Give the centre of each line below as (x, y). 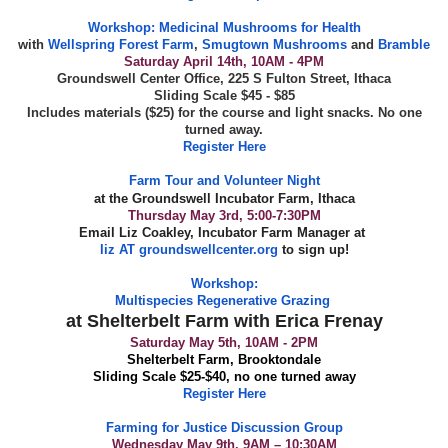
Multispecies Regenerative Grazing (222, 300)
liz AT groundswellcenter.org (188, 249)
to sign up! (315, 249)
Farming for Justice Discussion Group (224, 427)
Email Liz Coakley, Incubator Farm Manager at (224, 232)
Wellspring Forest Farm (121, 44)
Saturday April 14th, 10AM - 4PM (224, 61)
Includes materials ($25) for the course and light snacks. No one (224, 112)
